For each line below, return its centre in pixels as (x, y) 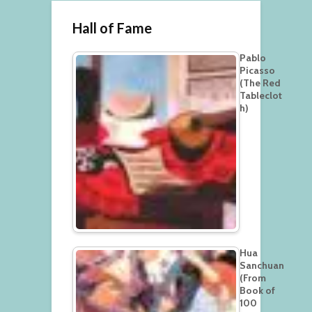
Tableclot (261, 96)
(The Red (260, 83)
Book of (257, 291)
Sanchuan (262, 266)
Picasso (257, 71)
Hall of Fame (112, 28)
